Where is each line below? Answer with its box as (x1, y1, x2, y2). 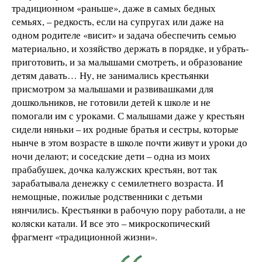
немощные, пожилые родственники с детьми (12, 189, 202, 203)
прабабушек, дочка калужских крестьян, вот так (12, 162, 217, 176)
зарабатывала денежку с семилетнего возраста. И (12, 175, 223, 189)
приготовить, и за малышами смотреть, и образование (12, 54, 243, 68)
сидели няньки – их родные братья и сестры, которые (12, 122, 239, 136)
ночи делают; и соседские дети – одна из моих (12, 149, 211, 163)
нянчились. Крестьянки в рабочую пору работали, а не (12, 202, 246, 216)
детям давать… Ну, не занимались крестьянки (12, 68, 209, 82)
